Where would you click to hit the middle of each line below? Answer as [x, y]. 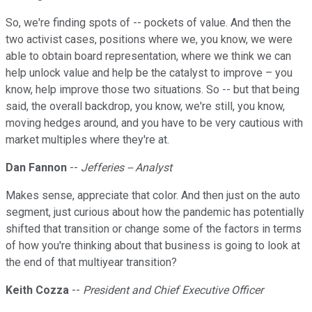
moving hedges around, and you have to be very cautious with [154, 123]
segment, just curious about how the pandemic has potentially [155, 212]
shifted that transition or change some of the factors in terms [154, 229]
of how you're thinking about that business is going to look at [153, 246]
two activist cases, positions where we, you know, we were [149, 40]
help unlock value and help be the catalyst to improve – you [149, 73]
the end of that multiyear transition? [91, 263]
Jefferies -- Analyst [126, 168]
